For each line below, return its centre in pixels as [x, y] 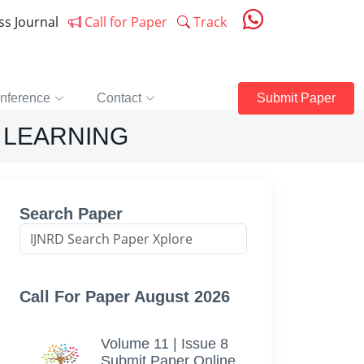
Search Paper [71, 214]
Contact [119, 98]
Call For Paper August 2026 [125, 297]
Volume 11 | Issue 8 [165, 344]
